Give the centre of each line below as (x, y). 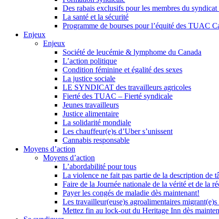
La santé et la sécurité (96, 17)
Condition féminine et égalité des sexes (122, 70)
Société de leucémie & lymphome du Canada (132, 52)
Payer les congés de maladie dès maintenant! (131, 193)
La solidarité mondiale (97, 123)
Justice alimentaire (91, 114)
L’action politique (90, 61)
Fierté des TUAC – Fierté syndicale (118, 96)
